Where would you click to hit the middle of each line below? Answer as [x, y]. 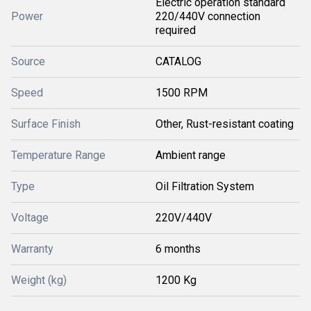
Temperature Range [58, 155]
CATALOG [178, 61]
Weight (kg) [39, 280]
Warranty [32, 249]
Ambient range [191, 155]
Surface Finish [46, 124]
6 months [178, 249]
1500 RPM [182, 93]
